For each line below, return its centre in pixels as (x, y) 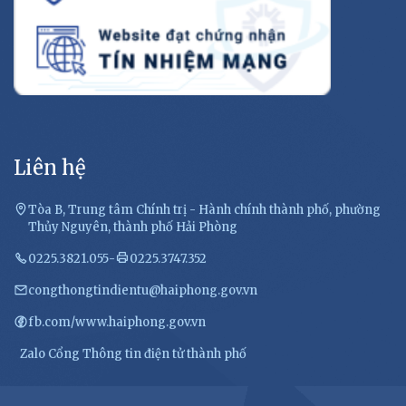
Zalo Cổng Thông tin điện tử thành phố (133, 354)
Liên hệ (49, 168)
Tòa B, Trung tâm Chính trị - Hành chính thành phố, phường (204, 210)
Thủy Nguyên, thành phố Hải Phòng (133, 227)
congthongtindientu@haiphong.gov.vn (143, 291)
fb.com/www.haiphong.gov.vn (117, 323)
